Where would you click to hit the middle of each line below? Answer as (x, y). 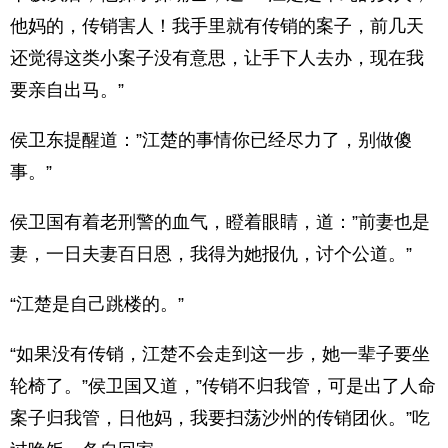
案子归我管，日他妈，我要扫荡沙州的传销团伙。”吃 (220, 418)
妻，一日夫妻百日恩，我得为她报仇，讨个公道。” (211, 254)
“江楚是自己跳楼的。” (97, 304)
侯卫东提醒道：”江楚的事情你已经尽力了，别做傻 (211, 140)
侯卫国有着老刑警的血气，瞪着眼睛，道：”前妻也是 (220, 222)
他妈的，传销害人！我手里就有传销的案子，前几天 (217, 26)
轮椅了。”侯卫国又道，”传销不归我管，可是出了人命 (223, 386)
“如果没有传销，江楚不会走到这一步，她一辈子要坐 (220, 354)
